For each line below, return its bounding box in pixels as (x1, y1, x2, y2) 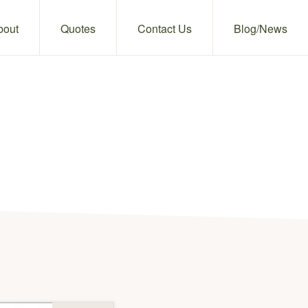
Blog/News (234, 21, 287, 36)
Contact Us (137, 21, 192, 36)
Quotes (60, 21, 96, 36)
